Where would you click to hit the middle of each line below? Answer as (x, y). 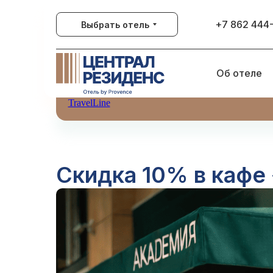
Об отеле (239, 73)
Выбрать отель (115, 24)
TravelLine (89, 103)
